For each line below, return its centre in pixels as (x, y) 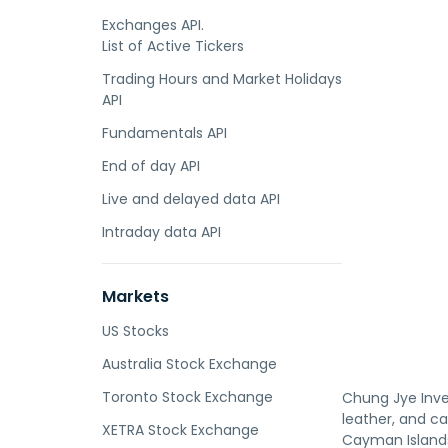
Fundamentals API (164, 133)
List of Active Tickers (173, 46)
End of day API (151, 166)
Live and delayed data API (191, 199)
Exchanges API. (153, 25)
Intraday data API (161, 232)
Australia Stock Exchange (189, 364)
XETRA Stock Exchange (180, 430)
